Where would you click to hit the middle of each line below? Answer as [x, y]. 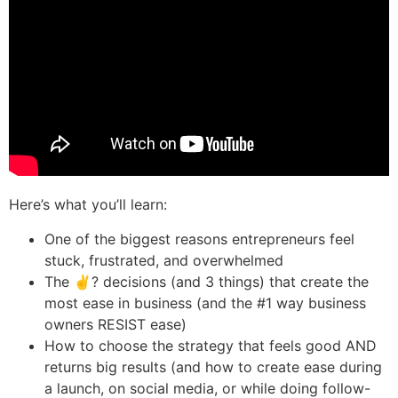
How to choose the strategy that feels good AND [211, 345]
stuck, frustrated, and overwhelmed [164, 260]
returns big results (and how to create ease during [213, 366]
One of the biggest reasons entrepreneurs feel [199, 239]
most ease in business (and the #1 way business [205, 302]
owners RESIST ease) [115, 324]
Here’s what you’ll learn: [88, 205]
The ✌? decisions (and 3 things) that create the [207, 281]
